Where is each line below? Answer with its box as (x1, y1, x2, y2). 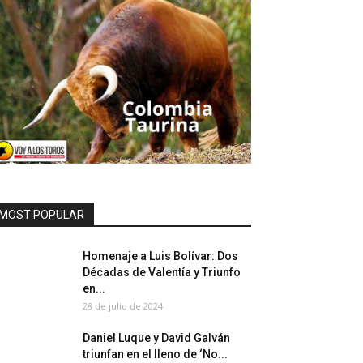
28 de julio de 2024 (83, 300, 163, 312)
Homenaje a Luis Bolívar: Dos (83, 250, 238, 263)
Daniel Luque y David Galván (83, 331, 230, 344)
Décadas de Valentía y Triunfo (83, 266, 241, 279)
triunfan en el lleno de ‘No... (83, 348, 228, 361)
